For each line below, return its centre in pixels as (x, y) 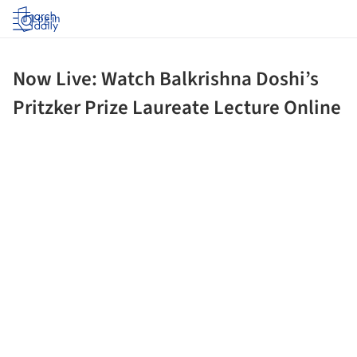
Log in (46, 19)
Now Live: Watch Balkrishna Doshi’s (166, 79)
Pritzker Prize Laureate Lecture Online (177, 108)
